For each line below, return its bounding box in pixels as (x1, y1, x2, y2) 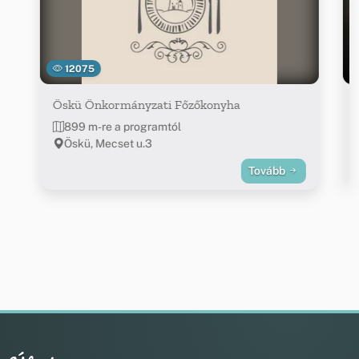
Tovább (248, 163, 288, 177)
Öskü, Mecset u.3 (63, 136, 152, 150)
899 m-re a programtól (63, 119, 181, 133)
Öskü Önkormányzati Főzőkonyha (52, 96, 240, 112)
